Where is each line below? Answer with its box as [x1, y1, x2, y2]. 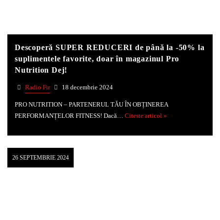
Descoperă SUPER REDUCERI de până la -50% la [15, 43, 205, 52]
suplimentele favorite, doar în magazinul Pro [15, 55, 180, 63]
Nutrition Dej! [15, 66, 68, 74]
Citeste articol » [125, 112, 167, 120]
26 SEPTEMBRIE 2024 [12, 154, 69, 161]
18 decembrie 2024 [60, 83, 113, 91]
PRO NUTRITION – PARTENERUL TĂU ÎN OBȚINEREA [15, 101, 168, 109]
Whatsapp [96, 26, 131, 33]
